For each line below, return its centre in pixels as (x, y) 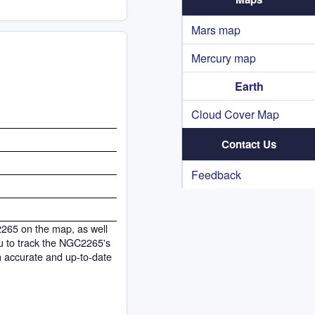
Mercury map (224, 58)
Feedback (216, 175)
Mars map (216, 30)
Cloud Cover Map (235, 114)
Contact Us (249, 144)
